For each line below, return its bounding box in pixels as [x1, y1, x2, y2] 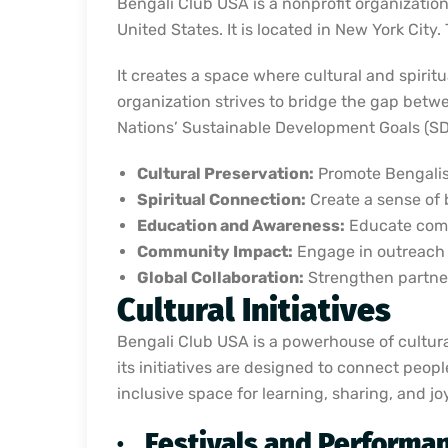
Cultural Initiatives [117, 290, 391, 329]
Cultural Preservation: [137, 163, 314, 183]
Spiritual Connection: [137, 189, 306, 209]
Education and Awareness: [137, 215, 345, 235]
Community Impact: [137, 241, 293, 261]
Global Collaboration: [137, 267, 304, 287]
